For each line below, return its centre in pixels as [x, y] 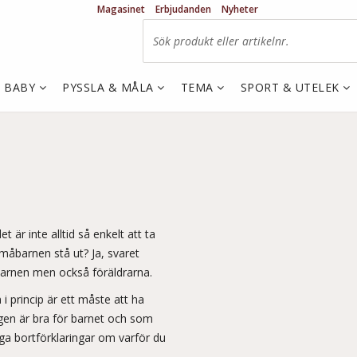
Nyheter [240, 9]
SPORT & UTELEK [291, 87]
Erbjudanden [183, 9]
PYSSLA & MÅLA [110, 87]
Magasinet [121, 9]
